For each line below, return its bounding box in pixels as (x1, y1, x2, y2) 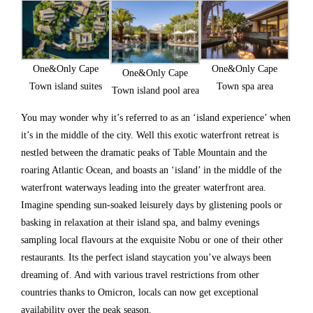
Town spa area (216, 80, 273, 92)
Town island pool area (111, 85, 199, 96)
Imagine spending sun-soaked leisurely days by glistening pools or (21, 199, 282, 210)
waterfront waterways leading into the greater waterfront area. (21, 182, 266, 193)
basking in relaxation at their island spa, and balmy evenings (21, 217, 259, 228)
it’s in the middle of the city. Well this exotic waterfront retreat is (21, 129, 279, 140)
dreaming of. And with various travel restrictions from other (21, 269, 259, 280)
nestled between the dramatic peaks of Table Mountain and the (21, 147, 267, 158)
